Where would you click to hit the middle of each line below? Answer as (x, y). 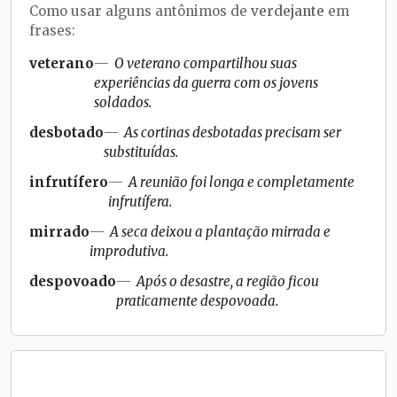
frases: (52, 30)
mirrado (59, 231)
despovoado (73, 281)
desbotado (66, 132)
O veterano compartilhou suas (206, 63)
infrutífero (69, 182)
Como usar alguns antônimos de (140, 11)
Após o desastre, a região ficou (228, 281)
